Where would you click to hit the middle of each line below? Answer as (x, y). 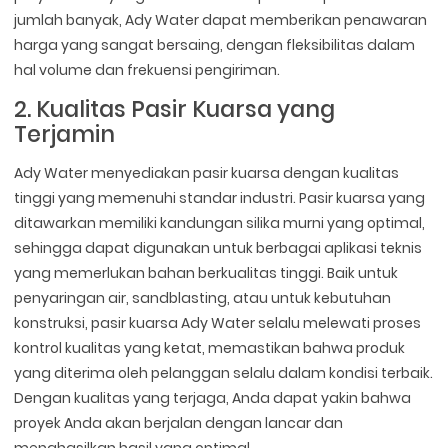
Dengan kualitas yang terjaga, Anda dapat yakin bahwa (213, 398)
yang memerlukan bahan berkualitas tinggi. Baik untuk (206, 273)
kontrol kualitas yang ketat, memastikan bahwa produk (210, 348)
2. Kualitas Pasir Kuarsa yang (175, 109)
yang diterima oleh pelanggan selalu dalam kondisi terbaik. (224, 373)
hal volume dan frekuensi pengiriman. (147, 70)
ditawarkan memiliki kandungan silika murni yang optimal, (220, 223)
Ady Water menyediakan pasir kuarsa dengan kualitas (207, 173)
